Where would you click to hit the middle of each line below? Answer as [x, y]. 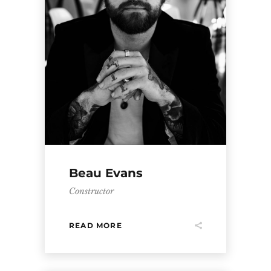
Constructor [91, 191]
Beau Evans [106, 173]
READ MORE [96, 225]
